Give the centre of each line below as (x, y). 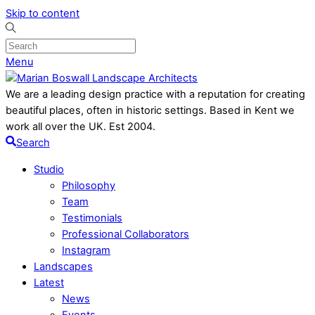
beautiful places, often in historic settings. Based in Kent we (150, 110)
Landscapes (63, 266)
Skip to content (43, 13)
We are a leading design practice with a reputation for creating (155, 94)
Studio (49, 169)
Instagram (86, 250)
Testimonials (92, 218)
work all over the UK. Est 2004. (81, 127)
